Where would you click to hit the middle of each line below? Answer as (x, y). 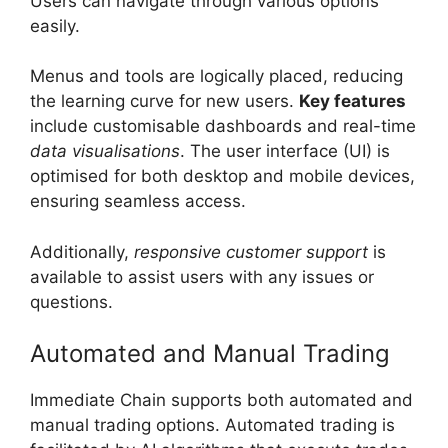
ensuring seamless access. (138, 201)
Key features (352, 101)
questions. (71, 301)
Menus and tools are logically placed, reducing (216, 76)
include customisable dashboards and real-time (223, 126)
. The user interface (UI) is (285, 151)
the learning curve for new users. (164, 101)
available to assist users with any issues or (202, 276)
